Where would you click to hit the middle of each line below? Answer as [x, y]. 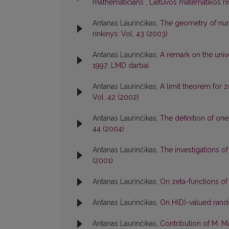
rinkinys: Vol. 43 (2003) [130, 34]
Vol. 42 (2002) [116, 97]
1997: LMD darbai [121, 66]
